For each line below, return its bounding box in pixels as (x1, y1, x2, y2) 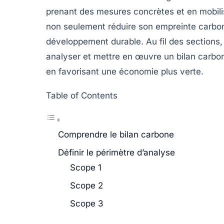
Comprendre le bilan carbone (58, 129, 174, 139)
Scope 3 (70, 198, 103, 208)
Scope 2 (70, 180, 103, 190)
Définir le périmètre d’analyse (58, 147, 175, 157)
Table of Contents (46, 90, 117, 100)
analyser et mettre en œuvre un (46, 51, 176, 61)
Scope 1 (70, 162, 101, 172)
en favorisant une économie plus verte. (46, 66, 203, 76)
